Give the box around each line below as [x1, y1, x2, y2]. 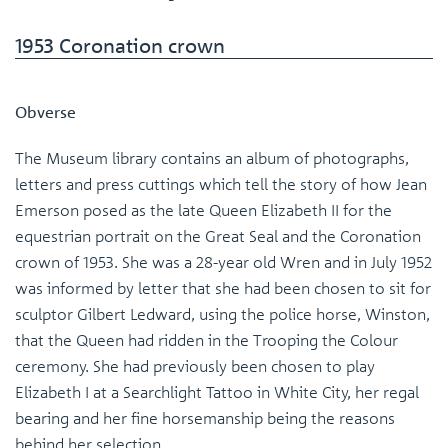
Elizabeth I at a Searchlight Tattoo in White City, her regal [15, 382, 419, 402]
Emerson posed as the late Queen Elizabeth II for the [15, 200, 392, 220]
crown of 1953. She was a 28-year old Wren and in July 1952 [15, 252, 432, 272]
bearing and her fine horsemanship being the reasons [15, 408, 395, 428]
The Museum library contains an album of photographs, [15, 148, 409, 168]
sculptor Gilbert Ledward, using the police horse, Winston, [15, 304, 430, 324]
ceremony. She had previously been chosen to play [15, 356, 375, 376]
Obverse [15, 102, 76, 122]
